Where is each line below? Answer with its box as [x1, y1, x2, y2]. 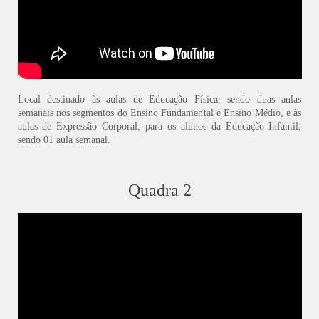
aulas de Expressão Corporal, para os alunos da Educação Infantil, [17, 121, 302, 132]
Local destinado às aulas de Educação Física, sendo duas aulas [17, 94, 302, 105]
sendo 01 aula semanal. [17, 135, 110, 146]
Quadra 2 [127, 181, 192, 200]
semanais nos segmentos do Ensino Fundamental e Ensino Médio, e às [17, 108, 302, 119]
